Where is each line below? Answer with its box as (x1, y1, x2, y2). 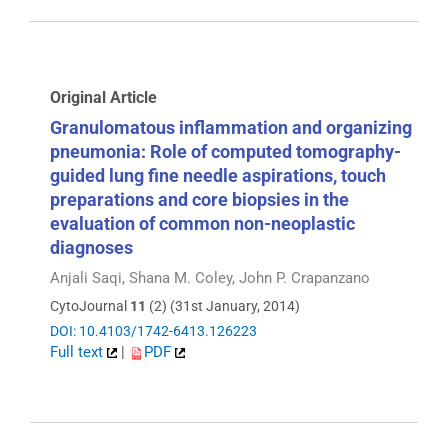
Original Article (50, 87, 157, 107)
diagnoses (50, 236, 133, 258)
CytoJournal (50, 298, 130, 315)
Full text (50, 343, 107, 362)
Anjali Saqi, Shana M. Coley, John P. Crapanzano (50, 268, 370, 287)
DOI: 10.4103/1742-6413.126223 (50, 323, 257, 340)
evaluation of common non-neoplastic (50, 212, 355, 234)
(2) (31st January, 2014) (146, 298, 300, 315)
